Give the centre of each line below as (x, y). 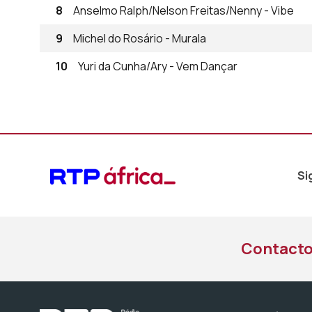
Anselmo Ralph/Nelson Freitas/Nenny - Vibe (184, 10)
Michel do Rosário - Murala (140, 38)
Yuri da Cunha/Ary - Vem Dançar (158, 66)
